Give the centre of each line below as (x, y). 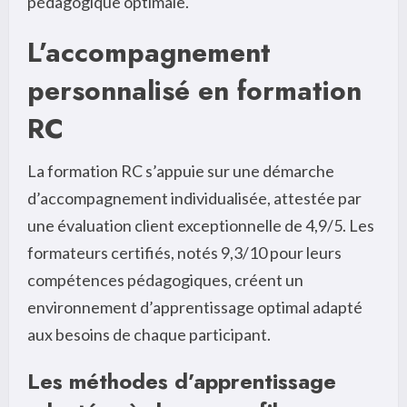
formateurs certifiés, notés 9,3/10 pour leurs (184, 253)
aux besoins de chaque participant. (149, 335)
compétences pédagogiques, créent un (165, 280)
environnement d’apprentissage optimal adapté (195, 308)
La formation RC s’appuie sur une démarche (181, 171)
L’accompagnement (149, 53)
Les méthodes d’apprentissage (182, 382)
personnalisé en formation (194, 91)
